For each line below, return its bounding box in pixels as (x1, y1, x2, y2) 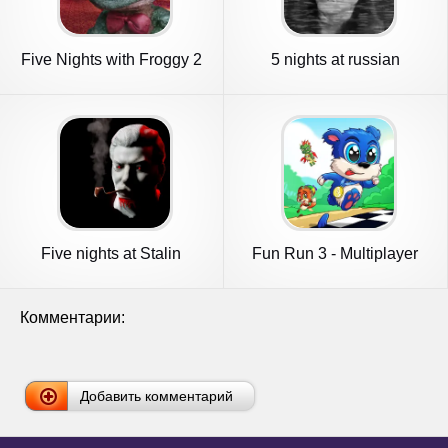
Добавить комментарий (80, 388, 233, 404)
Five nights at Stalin (41, 245, 182, 262)
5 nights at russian (270, 51, 400, 68)
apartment (299, 69, 371, 86)
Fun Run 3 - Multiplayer (252, 245, 419, 262)
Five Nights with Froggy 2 (20, 51, 202, 68)
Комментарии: (20, 309, 125, 326)
